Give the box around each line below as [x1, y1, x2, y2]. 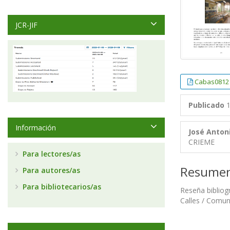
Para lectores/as [21, 149, 81, 159]
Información [15, 123, 56, 132]
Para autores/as [21, 165, 80, 175]
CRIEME [188, 137, 215, 147]
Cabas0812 [195, 77, 229, 86]
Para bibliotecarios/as [21, 182, 101, 191]
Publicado [188, 100, 224, 110]
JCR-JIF [15, 20, 37, 30]
